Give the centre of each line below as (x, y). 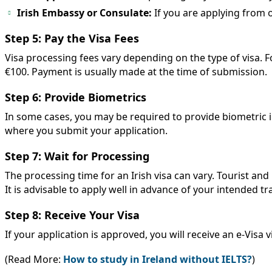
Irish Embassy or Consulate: (86, 13)
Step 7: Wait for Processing (77, 156)
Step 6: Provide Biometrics (76, 97)
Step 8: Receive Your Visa (72, 215)
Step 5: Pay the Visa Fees (72, 39)
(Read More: (34, 260)
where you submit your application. (86, 131)
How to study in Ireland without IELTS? (158, 260)
